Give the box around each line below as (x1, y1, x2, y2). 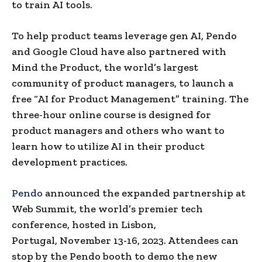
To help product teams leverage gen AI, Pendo (12, 29, 237, 42)
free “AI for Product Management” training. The (12, 92, 249, 105)
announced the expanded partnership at (43, 186, 246, 199)
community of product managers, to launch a (12, 76, 233, 89)
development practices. (12, 155, 127, 168)
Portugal (12, 233, 55, 247)
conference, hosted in (12, 218, 121, 231)
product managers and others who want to (12, 123, 225, 137)
